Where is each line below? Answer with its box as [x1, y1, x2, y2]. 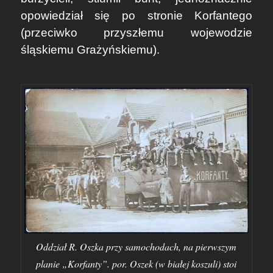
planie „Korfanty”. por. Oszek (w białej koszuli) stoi [36, 257, 237, 270]
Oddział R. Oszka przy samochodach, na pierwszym [36, 239, 237, 253]
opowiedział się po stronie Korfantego [20, 9, 253, 23]
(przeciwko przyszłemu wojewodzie [20, 26, 253, 40]
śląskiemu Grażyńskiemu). [20, 43, 160, 57]
